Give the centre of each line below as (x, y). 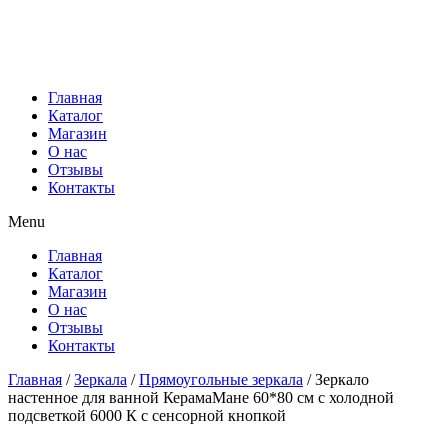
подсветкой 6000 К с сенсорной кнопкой (147, 415)
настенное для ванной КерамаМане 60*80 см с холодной (201, 397)
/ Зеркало (336, 379)
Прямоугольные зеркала (221, 379)
